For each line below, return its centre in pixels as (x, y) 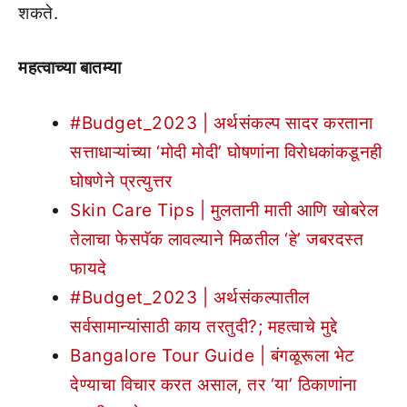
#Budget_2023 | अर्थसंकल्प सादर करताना (221, 123)
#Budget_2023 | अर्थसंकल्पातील (190, 297)
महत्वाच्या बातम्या (70, 68)
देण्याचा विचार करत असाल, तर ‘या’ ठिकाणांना (213, 384)
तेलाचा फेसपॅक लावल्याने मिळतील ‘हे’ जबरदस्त (217, 239)
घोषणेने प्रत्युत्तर (121, 181)
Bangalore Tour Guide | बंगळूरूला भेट (213, 355)
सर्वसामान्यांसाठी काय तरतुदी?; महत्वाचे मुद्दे (204, 326)
